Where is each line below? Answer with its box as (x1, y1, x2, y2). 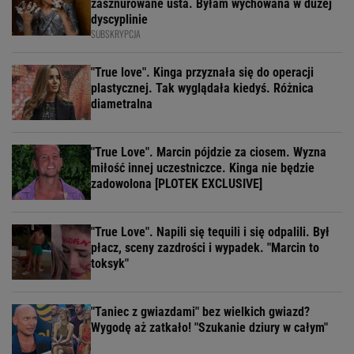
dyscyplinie (91, 11, 148, 27)
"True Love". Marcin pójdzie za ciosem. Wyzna (91, 144, 326, 160)
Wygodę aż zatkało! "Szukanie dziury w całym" (91, 319, 328, 335)
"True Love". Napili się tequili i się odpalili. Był (91, 224, 330, 239)
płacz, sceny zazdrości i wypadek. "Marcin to (91, 239, 319, 255)
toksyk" (91, 255, 129, 271)
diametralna (91, 96, 153, 111)
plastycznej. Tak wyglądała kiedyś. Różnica (91, 80, 314, 96)
